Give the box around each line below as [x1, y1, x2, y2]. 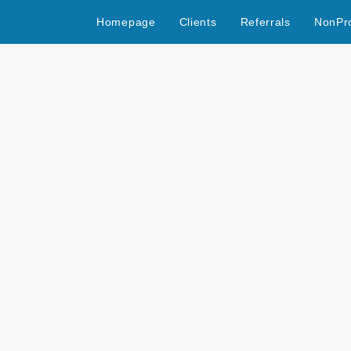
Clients [179, 16, 217, 28]
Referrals [240, 16, 291, 28]
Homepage [96, 16, 156, 28]
